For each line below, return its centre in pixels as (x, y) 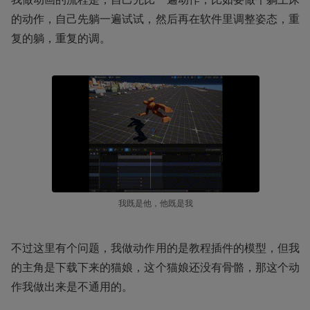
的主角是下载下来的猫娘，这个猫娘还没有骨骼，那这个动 (155, 267)
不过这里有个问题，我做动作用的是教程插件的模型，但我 (155, 248)
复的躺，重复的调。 (61, 38)
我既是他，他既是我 (155, 203)
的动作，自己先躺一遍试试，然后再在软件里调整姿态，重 (155, 19)
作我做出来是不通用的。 (72, 287)
